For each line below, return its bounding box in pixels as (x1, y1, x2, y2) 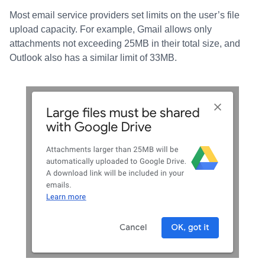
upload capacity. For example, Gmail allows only (9, 24, 212, 34)
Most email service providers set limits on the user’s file (9, 10, 240, 20)
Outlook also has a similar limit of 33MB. (9, 53, 177, 63)
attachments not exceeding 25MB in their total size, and (9, 38, 240, 49)
